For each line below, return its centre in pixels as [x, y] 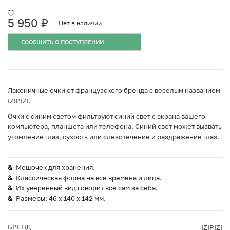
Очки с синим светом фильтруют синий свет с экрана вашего [107, 116]
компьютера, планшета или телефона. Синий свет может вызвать [115, 127]
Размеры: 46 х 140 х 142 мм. [61, 198]
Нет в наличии [80, 23]
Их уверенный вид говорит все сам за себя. [87, 188]
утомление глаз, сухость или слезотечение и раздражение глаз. [113, 137]
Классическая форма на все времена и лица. [89, 178]
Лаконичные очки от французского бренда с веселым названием [114, 91]
